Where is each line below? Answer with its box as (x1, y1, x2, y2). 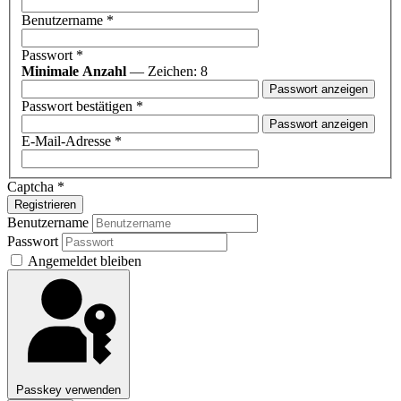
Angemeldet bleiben (28, 253, 141, 269)
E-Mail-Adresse (21, 133, 111, 149)
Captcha (7, 179, 54, 195)
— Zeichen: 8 (126, 64, 208, 80)
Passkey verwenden (16, 383, 121, 397)
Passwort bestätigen (21, 98, 132, 115)
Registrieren (14, 198, 76, 212)
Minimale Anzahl (21, 64, 126, 80)
